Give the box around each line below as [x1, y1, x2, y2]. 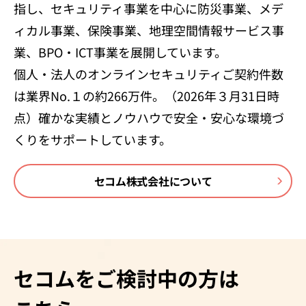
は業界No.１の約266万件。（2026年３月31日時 [14, 86, 279, 105]
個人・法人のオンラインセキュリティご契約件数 [14, 64, 283, 83]
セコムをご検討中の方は [14, 262, 239, 293]
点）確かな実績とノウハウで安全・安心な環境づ [14, 108, 284, 126]
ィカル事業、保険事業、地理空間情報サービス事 [14, 20, 284, 39]
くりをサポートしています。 [14, 130, 171, 148]
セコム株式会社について [94, 172, 212, 189]
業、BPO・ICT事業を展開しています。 [14, 42, 227, 61]
